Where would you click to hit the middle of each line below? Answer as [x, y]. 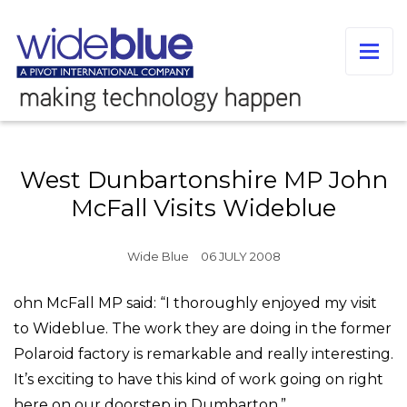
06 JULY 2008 [240, 256]
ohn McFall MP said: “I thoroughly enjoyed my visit [195, 303]
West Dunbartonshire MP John [203, 179]
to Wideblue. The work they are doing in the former [203, 328]
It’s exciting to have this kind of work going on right [199, 379]
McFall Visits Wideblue [203, 208]
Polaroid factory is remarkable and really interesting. [203, 353]
